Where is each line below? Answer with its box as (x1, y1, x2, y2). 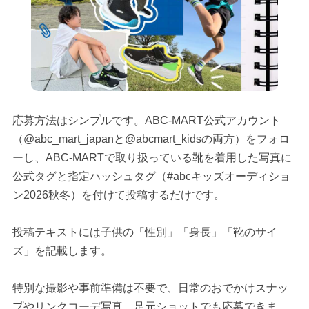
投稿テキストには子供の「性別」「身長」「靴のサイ (12, 226, 277, 239)
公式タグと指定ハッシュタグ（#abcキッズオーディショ (12, 170, 290, 183)
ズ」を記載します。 (12, 245, 112, 257)
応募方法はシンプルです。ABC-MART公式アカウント (12, 114, 281, 127)
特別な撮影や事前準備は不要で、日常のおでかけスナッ (12, 282, 288, 295)
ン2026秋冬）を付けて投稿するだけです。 (12, 189, 225, 201)
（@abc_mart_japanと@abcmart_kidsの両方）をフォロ (12, 133, 290, 146)
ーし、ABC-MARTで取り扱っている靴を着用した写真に (12, 152, 292, 164)
